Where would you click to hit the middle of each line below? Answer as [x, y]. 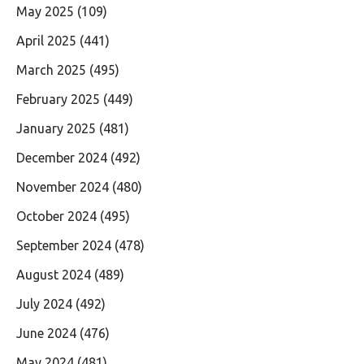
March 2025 [51, 69]
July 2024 [44, 303]
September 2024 [64, 245]
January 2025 [56, 128]
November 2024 [63, 186]
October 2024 [56, 216]
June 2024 [46, 333]
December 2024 [62, 157]
